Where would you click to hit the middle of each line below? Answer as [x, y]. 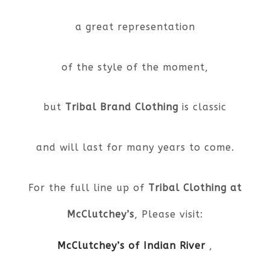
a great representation [135, 27]
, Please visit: [169, 214]
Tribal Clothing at [195, 187]
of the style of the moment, [135, 67]
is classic [202, 107]
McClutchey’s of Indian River [131, 246]
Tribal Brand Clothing [122, 107]
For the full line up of [88, 187]
